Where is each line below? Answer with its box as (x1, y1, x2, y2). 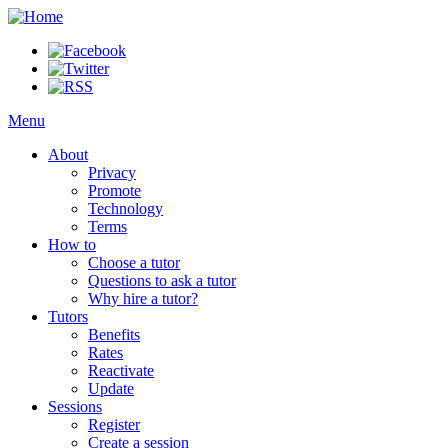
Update (88, 380, 134, 397)
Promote (88, 182, 141, 199)
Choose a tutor (88, 254, 180, 271)
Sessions (48, 398, 102, 415)
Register (88, 416, 140, 433)
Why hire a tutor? (88, 290, 198, 307)
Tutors (48, 308, 88, 325)
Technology (88, 200, 163, 217)
